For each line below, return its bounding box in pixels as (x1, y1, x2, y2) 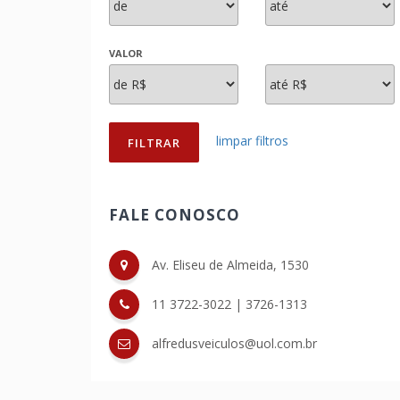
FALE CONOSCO (109, 204, 240, 225)
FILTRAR (128, 135, 180, 151)
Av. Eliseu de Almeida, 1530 (148, 256, 309, 273)
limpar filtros (216, 132, 288, 150)
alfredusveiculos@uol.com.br (152, 335, 317, 352)
